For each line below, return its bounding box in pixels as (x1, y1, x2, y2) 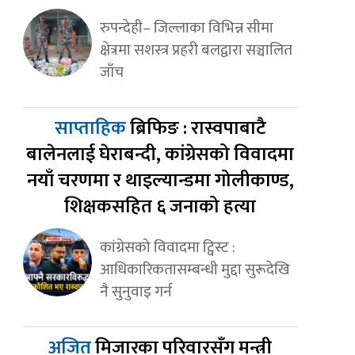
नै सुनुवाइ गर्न (99, 279, 172, 305)
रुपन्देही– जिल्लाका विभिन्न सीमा (99, 15, 273, 41)
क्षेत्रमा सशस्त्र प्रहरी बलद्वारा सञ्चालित (99, 37, 292, 63)
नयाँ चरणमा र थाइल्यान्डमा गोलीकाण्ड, (26, 165, 294, 197)
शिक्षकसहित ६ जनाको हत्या (64, 191, 257, 223)
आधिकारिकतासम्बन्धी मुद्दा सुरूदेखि (99, 257, 290, 283)
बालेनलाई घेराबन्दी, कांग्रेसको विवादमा (26, 139, 295, 171)
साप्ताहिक (54, 113, 130, 145)
